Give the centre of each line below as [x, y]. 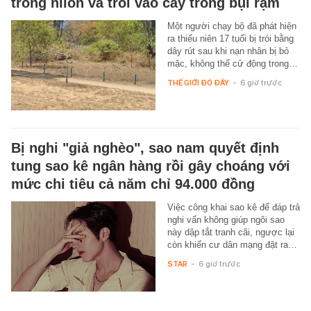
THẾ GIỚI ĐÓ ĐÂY [198, 82]
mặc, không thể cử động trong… [232, 63]
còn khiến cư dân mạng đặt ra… [232, 244]
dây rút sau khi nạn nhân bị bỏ [228, 51]
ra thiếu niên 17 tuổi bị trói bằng [230, 38]
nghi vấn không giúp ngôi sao [226, 219]
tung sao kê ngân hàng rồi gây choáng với [151, 166]
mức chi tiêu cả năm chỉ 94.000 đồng [133, 184]
